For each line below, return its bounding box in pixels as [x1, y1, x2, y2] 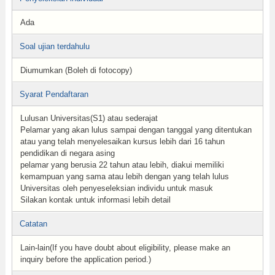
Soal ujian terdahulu [19, 42, 90, 51]
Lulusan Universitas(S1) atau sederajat [20, 114, 158, 123]
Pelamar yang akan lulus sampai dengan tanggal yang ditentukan [20, 125, 252, 134]
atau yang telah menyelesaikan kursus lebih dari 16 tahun [20, 137, 225, 146]
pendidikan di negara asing [20, 149, 115, 158]
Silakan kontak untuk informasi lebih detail [20, 195, 171, 204]
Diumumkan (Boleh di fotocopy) [20, 66, 132, 75]
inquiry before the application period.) [20, 255, 151, 264]
